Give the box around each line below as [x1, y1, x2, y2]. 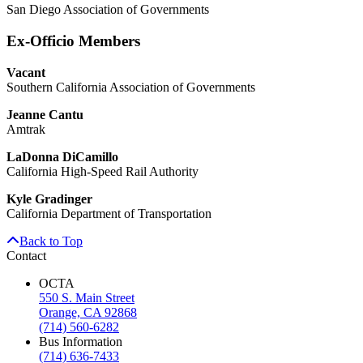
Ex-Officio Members [6, 32, 140, 50]
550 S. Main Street [39, 290, 135, 305]
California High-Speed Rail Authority [6, 164, 199, 178]
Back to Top [19, 233, 83, 248]
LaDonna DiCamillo [6, 149, 118, 164]
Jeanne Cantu [6, 107, 83, 122]
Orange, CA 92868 [39, 305, 137, 319]
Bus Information [39, 334, 122, 348]
